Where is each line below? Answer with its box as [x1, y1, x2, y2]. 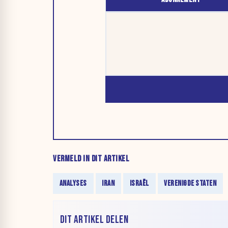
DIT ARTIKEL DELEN [60, 213, 129, 226]
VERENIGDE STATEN [164, 179, 217, 188]
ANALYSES [59, 179, 87, 188]
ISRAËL [129, 179, 149, 188]
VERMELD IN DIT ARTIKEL [53, 154, 129, 164]
